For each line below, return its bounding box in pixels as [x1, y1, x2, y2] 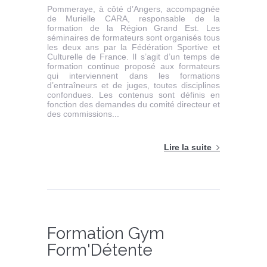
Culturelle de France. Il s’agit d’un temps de [47, 52, 220, 62]
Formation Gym [47, 223, 164, 244]
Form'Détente [47, 240, 153, 260]
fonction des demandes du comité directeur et [47, 100, 220, 110]
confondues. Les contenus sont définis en [47, 90, 220, 100]
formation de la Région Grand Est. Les [47, 23, 220, 33]
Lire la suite [164, 142, 212, 153]
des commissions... [47, 109, 119, 119]
